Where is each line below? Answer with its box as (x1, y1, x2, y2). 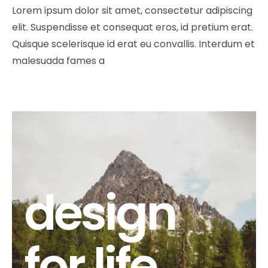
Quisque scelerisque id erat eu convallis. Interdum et (12, 36, 255, 51)
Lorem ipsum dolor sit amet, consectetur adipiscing (12, 3, 252, 17)
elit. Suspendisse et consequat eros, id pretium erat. (12, 20, 253, 34)
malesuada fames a (12, 53, 105, 68)
